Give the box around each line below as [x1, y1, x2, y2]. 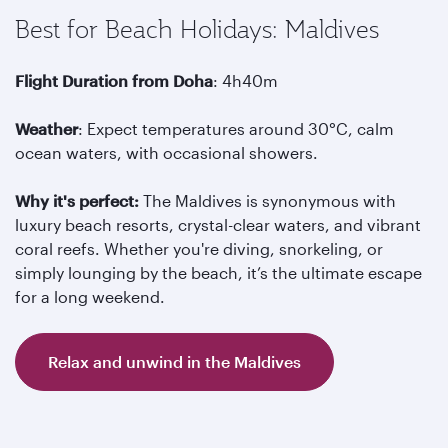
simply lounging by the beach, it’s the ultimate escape [15, 263, 422, 282]
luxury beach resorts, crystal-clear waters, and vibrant [15, 215, 421, 234]
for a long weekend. [15, 287, 165, 306]
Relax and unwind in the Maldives [48, 352, 301, 371]
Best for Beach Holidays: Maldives [15, 13, 379, 45]
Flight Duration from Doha [15, 71, 213, 90]
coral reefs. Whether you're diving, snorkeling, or [15, 239, 383, 258]
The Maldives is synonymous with [139, 191, 396, 210]
